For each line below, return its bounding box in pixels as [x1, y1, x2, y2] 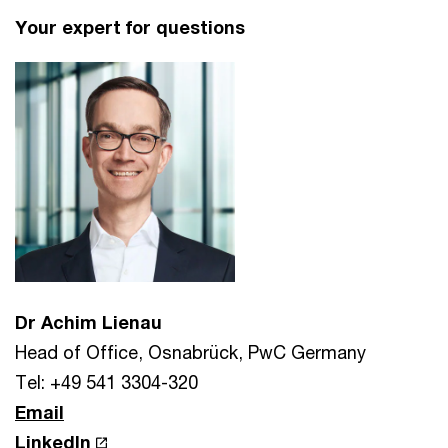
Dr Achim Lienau [15, 311, 162, 333]
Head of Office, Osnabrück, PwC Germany [15, 341, 366, 363]
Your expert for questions [15, 16, 245, 38]
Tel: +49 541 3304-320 [15, 371, 198, 393]
